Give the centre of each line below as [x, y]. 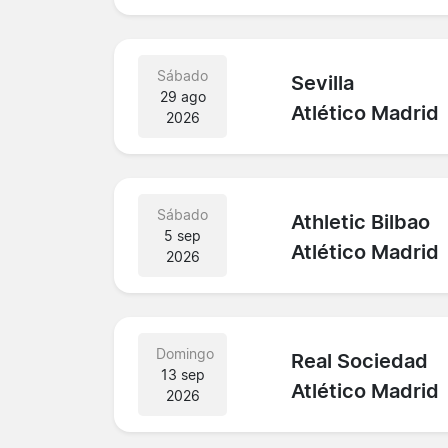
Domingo [185, 353]
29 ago [182, 96]
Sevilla [323, 83]
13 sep [182, 374]
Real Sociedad [360, 361]
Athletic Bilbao [361, 222]
